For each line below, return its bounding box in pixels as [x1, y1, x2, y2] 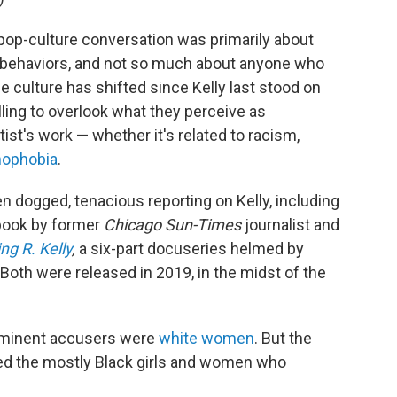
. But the [254, 329, 312, 347]
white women [159, 329, 254, 347]
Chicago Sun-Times [104, 215, 241, 234]
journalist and [241, 215, 339, 234]
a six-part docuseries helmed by [75, 239, 304, 258]
